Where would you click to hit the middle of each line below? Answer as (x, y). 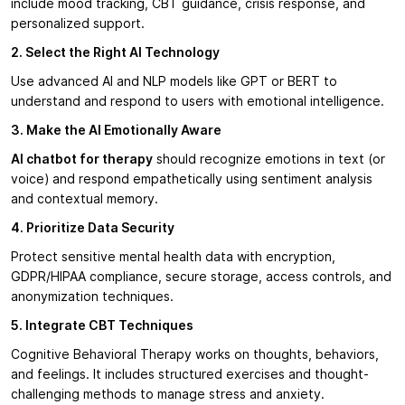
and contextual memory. (85, 199)
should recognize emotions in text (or (269, 160)
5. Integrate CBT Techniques (102, 326)
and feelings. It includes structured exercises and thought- (190, 375)
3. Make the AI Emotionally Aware (116, 131)
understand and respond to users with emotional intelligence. (198, 102)
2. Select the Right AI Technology (115, 53)
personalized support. (78, 24)
